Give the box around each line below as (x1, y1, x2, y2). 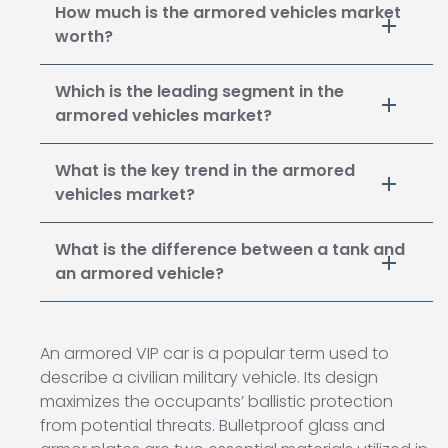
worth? (55, 25, 113, 49)
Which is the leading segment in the (55, 80, 344, 104)
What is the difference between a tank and (55, 238, 405, 262)
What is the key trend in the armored (55, 159, 355, 183)
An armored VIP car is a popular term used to (40, 342, 389, 366)
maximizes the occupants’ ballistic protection (40, 390, 393, 414)
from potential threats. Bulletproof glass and (40, 414, 385, 438)
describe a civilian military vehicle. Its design (40, 366, 378, 390)
